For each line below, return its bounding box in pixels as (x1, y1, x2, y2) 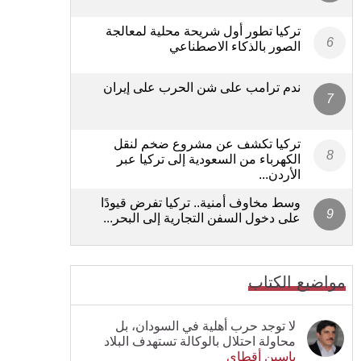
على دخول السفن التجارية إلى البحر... (103, 210, 301, 225)
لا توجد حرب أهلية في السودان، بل (115, 318, 296, 333)
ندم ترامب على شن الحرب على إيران (103, 80, 301, 94)
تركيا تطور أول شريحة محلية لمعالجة (106, 23, 301, 38)
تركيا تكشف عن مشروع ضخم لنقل (114, 136, 301, 151)
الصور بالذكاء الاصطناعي (169, 39, 301, 53)
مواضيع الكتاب (248, 272, 346, 291)
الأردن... (259, 167, 301, 181)
